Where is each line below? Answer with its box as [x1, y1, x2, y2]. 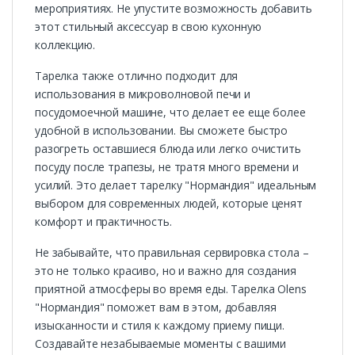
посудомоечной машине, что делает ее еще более [35, 104, 306, 120]
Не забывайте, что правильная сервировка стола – [35, 244, 309, 260]
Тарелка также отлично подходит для [35, 67, 239, 83]
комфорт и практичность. [35, 213, 172, 229]
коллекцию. [35, 36, 95, 52]
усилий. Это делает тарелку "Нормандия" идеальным [35, 177, 317, 193]
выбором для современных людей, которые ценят [35, 195, 303, 211]
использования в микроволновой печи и [35, 86, 250, 101]
